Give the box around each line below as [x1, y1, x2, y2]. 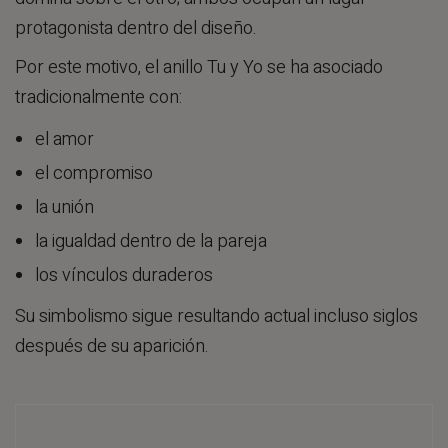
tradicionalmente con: [15, 84, 182, 112]
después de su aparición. [15, 333, 209, 361]
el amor [35, 125, 94, 153]
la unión [35, 193, 94, 221]
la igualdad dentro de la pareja [35, 227, 267, 255]
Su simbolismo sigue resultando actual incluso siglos [15, 303, 418, 331]
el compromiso [35, 159, 153, 187]
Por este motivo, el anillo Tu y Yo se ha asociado [15, 54, 383, 82]
